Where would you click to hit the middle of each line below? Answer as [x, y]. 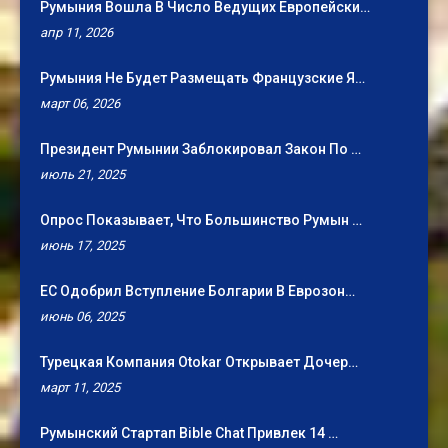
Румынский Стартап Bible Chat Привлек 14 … [189, 433]
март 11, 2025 [80, 388]
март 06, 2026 [80, 104]
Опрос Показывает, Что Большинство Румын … [201, 220]
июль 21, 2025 [82, 175]
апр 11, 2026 [76, 33]
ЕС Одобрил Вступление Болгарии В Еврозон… [197, 291]
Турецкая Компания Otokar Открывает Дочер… [199, 362]
